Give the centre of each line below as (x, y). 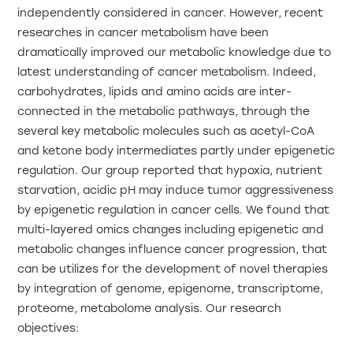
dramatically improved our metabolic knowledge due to (175, 52)
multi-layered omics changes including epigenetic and (171, 230)
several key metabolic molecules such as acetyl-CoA (166, 131)
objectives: (48, 328)
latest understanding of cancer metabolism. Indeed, (167, 72)
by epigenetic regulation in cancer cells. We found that (174, 210)
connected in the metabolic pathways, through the (164, 111)
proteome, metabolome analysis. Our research (150, 308)
